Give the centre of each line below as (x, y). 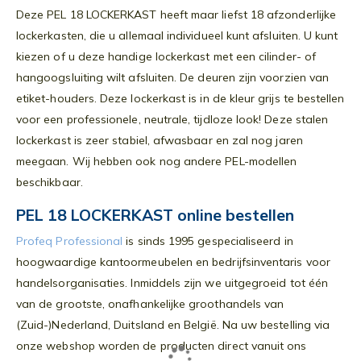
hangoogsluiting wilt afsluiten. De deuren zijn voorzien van (173, 77)
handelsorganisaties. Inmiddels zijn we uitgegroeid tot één (172, 282)
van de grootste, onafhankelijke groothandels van (150, 303)
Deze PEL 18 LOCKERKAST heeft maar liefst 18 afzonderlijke (176, 14)
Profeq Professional (70, 241)
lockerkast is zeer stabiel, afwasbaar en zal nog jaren (160, 140)
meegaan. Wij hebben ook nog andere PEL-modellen (157, 161)
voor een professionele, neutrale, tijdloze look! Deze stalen (172, 119)
